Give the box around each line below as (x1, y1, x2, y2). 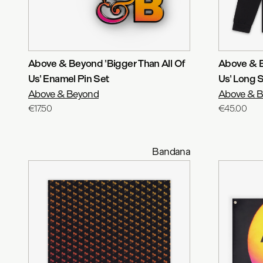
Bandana (152, 145, 190, 157)
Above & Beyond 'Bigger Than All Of (28, 57, 185, 69)
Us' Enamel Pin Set (28, 72, 109, 85)
